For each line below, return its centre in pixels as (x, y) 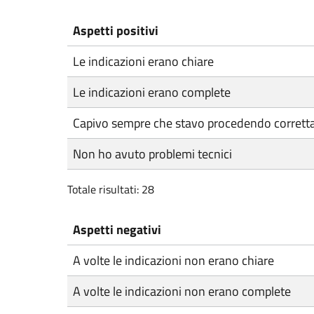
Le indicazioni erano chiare (143, 61)
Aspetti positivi (116, 30)
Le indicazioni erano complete (152, 92)
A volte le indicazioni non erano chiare (173, 260)
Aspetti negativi (117, 230)
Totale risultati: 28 (111, 189)
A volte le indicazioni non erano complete (182, 291)
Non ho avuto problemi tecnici (152, 154)
